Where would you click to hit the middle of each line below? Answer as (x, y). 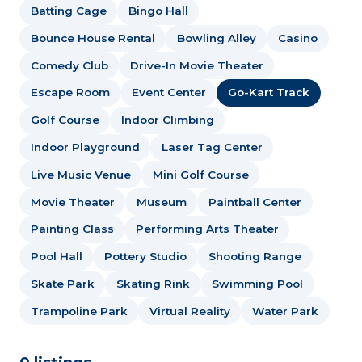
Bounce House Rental (93, 38)
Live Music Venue (80, 174)
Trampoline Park (79, 311)
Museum (161, 202)
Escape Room (70, 93)
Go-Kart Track (268, 93)
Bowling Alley (216, 38)
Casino (297, 38)
